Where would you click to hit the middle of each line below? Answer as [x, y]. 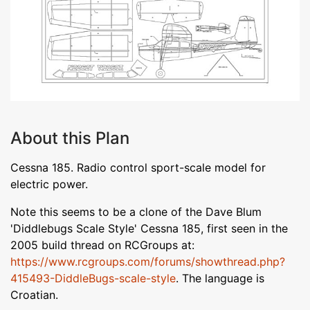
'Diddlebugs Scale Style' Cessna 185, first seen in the [149, 228]
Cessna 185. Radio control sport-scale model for [138, 167]
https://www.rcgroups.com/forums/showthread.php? [148, 261]
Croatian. [34, 294]
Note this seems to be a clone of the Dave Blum [136, 211]
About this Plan [70, 138]
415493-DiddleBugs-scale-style [93, 278]
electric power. [49, 184]
